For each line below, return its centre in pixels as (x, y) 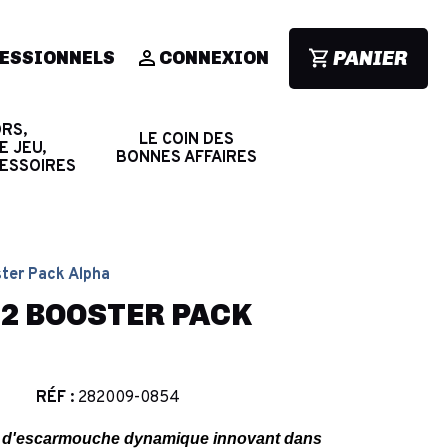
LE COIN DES (186, 139)
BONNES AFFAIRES (186, 157)
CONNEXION (214, 58)
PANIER (370, 57)
